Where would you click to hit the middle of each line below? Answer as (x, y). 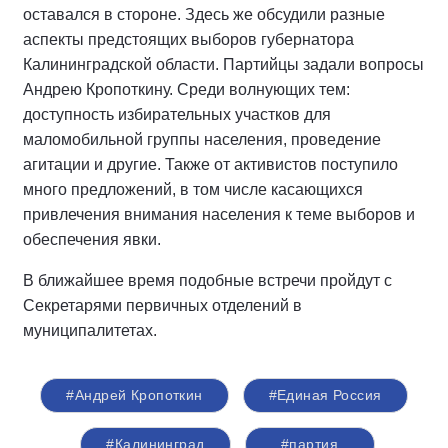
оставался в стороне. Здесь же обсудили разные (204, 14)
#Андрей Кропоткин (134, 394)
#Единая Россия (325, 394)
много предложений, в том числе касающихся (193, 189)
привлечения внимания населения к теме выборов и (219, 214)
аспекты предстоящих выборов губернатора (188, 39)
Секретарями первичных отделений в (162, 305)
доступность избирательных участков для (177, 114)
